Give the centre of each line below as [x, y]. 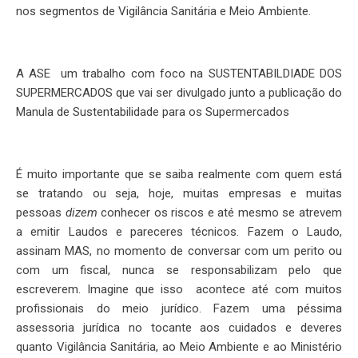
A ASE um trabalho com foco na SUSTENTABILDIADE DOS [179, 74]
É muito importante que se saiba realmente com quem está [179, 174]
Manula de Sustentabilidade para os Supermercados [153, 112]
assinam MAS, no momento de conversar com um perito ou [179, 251]
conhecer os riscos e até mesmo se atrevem [220, 213]
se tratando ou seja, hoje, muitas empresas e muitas [179, 193]
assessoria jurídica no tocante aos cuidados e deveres [179, 328]
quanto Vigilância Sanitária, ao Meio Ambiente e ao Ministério [179, 347]
